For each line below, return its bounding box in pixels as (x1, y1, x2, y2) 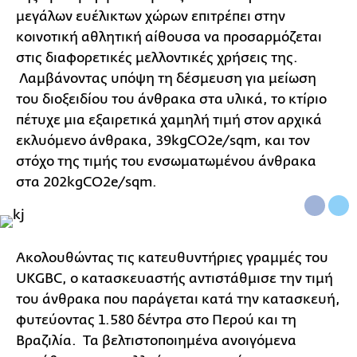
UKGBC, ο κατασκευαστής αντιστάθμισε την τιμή (16, 271, 333, 287)
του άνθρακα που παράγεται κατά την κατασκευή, (16, 292, 340, 308)
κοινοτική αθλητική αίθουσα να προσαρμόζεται (16, 29, 322, 45)
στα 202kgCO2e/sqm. (16, 175, 157, 190)
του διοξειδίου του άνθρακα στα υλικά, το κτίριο (16, 92, 327, 108)
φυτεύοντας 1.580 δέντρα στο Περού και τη (16, 312, 296, 328)
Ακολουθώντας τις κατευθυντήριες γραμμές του (16, 250, 328, 266)
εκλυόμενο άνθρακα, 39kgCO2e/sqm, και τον (16, 133, 310, 149)
